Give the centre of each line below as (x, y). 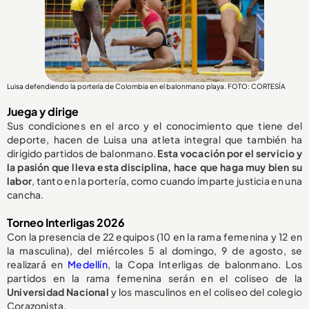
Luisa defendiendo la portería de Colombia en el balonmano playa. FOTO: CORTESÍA (146, 87)
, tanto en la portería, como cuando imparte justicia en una (167, 181)
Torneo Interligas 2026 (66, 223)
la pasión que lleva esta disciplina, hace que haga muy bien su (154, 167)
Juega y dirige (43, 112)
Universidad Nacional (58, 292)
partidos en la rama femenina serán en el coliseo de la (154, 278)
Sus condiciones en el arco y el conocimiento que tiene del (154, 126)
